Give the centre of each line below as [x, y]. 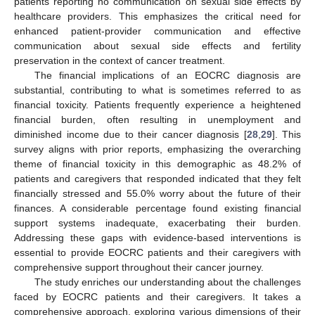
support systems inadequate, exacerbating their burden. [157, 223]
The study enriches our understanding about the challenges [167, 282]
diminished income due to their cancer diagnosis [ [130, 134]
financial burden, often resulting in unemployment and [157, 119]
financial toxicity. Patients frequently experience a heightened [157, 104]
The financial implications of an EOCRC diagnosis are [167, 75]
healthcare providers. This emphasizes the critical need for [157, 16]
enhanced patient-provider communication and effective [157, 31]
